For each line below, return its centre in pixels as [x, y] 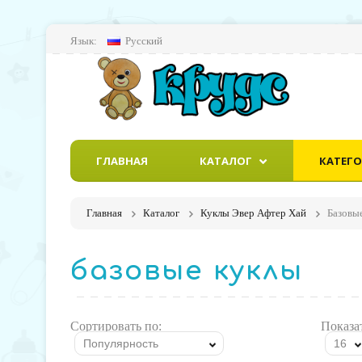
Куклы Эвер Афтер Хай [253, 213]
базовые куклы [187, 271]
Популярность [121, 343]
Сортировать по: [116, 326]
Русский [144, 41]
